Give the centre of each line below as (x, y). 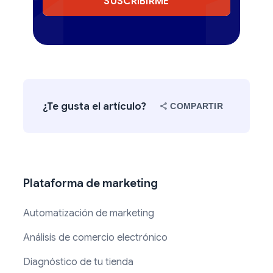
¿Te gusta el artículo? (94, 106)
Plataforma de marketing (90, 183)
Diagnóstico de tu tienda (78, 262)
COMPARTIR (197, 106)
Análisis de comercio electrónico (95, 238)
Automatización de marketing (89, 214)
